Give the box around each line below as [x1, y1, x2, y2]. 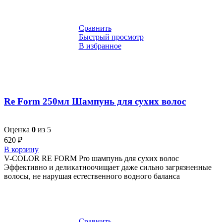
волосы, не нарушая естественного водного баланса [4, 171, 180, 180]
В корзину [4, 145, 39, 154]
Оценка [4, 125, 32, 134]
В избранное [78, 42, 121, 51]
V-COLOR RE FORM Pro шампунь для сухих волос [4, 154, 179, 163]
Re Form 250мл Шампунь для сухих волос [4, 96, 186, 107]
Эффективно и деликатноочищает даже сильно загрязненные [4, 163, 212, 171]
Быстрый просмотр [78, 33, 144, 42]
